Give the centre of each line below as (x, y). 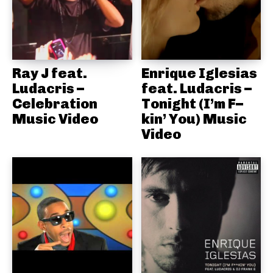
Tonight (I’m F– (192, 103)
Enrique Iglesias (199, 73)
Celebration (55, 103)
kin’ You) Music (194, 119)
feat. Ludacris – (196, 88)
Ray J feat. (50, 73)
